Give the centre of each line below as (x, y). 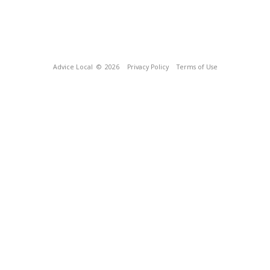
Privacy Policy (148, 67)
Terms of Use (197, 67)
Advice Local (73, 67)
